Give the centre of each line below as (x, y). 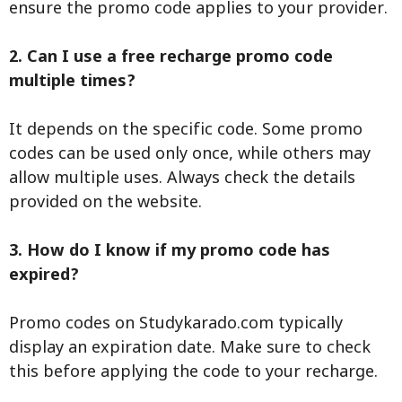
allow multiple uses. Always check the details (182, 179)
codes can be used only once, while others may (190, 155)
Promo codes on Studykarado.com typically (176, 325)
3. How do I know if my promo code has (170, 252)
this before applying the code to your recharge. (193, 373)
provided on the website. (105, 204)
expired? (44, 276)
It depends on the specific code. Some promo (186, 131)
